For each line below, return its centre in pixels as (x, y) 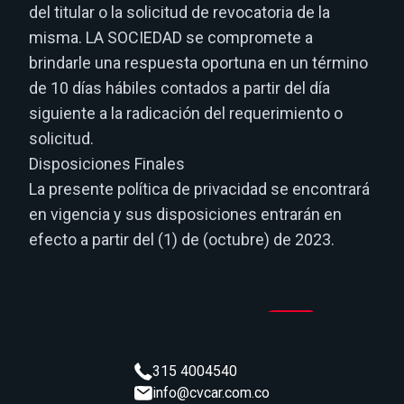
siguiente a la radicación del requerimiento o (186, 113)
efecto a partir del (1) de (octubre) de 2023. (182, 239)
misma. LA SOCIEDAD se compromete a (171, 37)
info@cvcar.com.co (211, 393)
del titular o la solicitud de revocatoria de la (179, 12)
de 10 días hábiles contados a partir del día (179, 88)
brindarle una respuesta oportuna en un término (198, 63)
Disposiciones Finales (107, 164)
